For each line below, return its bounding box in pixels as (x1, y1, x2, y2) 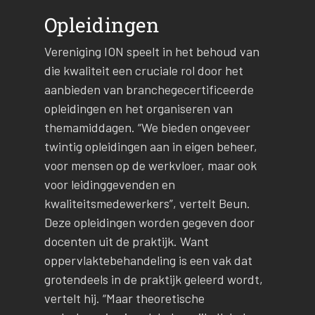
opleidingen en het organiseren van (44, 101, 233, 117)
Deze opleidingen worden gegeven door (44, 214, 255, 231)
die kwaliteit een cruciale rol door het (44, 63, 243, 79)
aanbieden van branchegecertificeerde (44, 82, 254, 98)
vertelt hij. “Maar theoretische (44, 290, 205, 307)
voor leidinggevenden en (44, 176, 175, 193)
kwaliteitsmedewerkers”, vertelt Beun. (44, 195, 250, 212)
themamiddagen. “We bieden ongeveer (44, 120, 250, 136)
